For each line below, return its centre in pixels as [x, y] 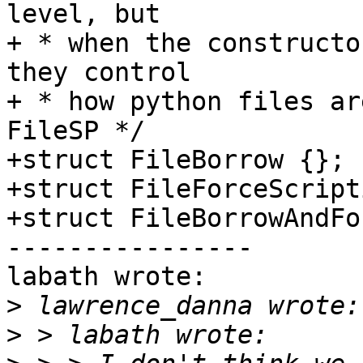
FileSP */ [76, 131]
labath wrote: [107, 277]
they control [99, 73]
